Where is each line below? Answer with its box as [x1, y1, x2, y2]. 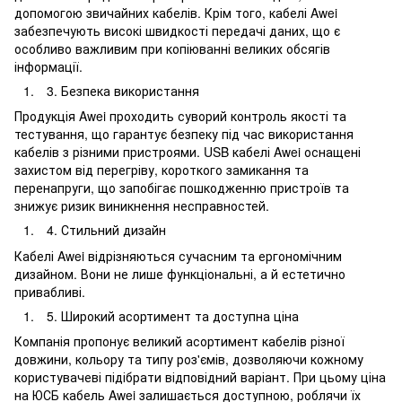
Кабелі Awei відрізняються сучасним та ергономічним [14, 246, 342, 265]
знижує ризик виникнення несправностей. [14, 197, 269, 215]
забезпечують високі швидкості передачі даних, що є [14, 21, 340, 39]
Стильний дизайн [61, 221, 166, 240]
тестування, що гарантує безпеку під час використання [14, 125, 354, 144]
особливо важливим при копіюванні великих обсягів [14, 39, 330, 57]
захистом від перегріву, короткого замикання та [14, 161, 309, 179]
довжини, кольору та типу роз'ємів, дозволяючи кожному [14, 350, 363, 369]
